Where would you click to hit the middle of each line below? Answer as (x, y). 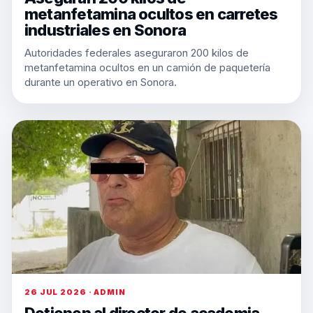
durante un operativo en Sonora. (101, 82)
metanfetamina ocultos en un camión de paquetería (147, 67)
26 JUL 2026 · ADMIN (75, 292)
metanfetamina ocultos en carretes (151, 14)
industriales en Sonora (105, 30)
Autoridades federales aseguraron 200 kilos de (137, 53)
